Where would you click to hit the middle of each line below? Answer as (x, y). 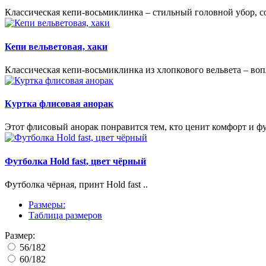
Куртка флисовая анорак (59, 104)
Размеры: (47, 204)
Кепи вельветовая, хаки (56, 46)
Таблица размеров (65, 215)
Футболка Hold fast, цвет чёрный (75, 161)
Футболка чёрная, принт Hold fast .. (76, 184)
